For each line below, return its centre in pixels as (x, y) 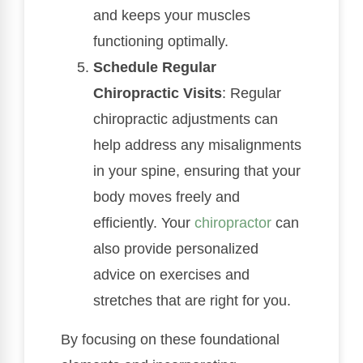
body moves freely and (167, 197)
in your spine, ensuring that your (197, 171)
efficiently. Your (144, 223)
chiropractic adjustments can (186, 119)
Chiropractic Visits (158, 93)
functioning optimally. (161, 41)
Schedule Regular (155, 67)
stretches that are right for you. (192, 301)
